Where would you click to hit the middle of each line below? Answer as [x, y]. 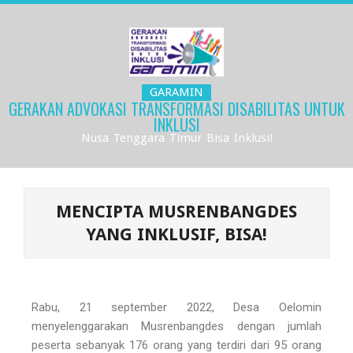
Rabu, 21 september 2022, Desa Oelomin [176, 307]
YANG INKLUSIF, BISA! [176, 234]
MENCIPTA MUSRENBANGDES [176, 211]
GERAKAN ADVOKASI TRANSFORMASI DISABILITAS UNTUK [176, 108]
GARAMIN [176, 92]
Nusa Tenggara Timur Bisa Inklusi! [176, 137]
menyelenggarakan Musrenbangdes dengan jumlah [176, 326]
